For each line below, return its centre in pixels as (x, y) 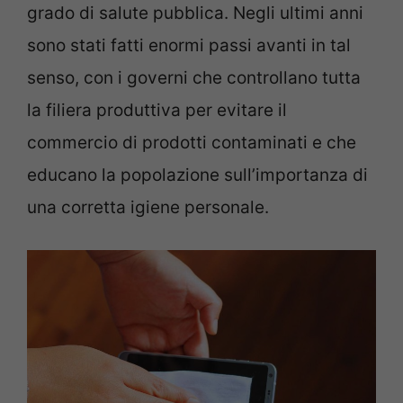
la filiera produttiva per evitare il (157, 111)
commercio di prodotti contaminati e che (192, 143)
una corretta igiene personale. (148, 208)
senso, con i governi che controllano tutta (194, 78)
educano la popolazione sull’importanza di (197, 175)
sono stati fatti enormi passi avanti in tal (189, 46)
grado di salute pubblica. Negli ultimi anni (195, 13)
